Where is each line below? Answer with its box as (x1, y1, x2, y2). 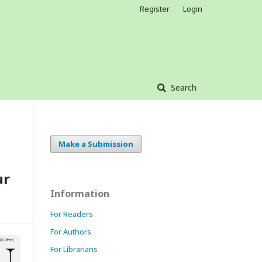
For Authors (50, 226, 91, 237)
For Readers (50, 209, 93, 219)
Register (140, 4, 170, 14)
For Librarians (50, 244, 98, 254)
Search (168, 82, 196, 93)
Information (50, 187, 109, 200)
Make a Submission (58, 139, 133, 149)
